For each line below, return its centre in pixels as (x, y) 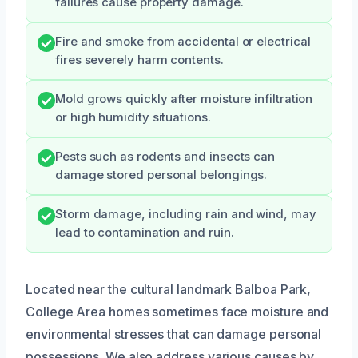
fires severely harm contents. (139, 60)
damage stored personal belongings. (161, 175)
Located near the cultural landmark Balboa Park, (169, 289)
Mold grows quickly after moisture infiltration (184, 99)
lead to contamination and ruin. (145, 232)
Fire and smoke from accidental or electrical (183, 41)
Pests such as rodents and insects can (165, 156)
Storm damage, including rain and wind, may (186, 214)
